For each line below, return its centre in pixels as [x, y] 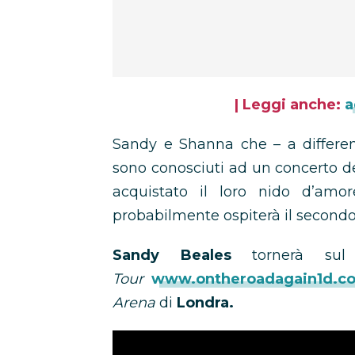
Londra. [207, 303]
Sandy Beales [172, 255]
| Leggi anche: [288, 105]
